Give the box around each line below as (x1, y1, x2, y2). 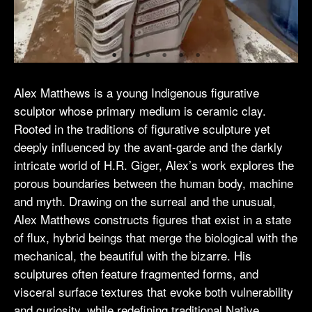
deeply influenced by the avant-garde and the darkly (14, 138, 283, 156)
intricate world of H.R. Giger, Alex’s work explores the (14, 156, 294, 174)
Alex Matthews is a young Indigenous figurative (14, 84, 259, 102)
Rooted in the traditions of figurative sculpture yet (14, 120, 270, 138)
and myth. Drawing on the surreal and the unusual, (14, 192, 276, 210)
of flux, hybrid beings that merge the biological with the (14, 228, 297, 247)
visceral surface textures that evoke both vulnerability (14, 283, 293, 301)
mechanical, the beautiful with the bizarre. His (14, 247, 251, 265)
